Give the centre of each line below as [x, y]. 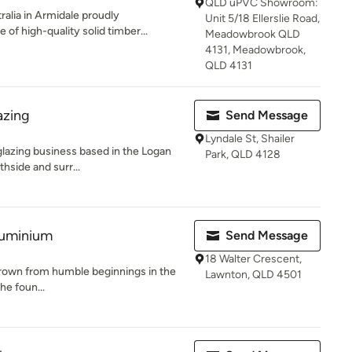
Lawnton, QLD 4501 [253, 275]
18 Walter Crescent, [253, 259]
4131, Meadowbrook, [255, 50]
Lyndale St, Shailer [250, 139]
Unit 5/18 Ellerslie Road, [262, 18]
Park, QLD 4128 [243, 154]
